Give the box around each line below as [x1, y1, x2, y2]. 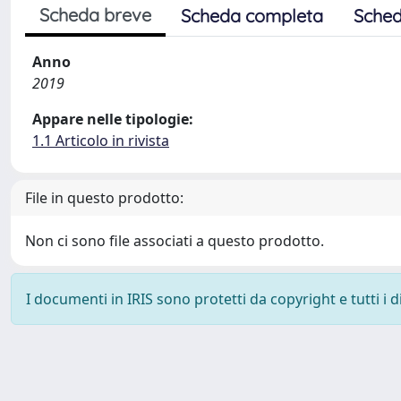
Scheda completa [181, 4, 323, 27]
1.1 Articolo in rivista [32, 131, 169, 150]
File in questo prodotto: [25, 188, 183, 208]
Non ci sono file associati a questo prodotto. [25, 231, 324, 251]
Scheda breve [39, 4, 151, 26]
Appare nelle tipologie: [32, 109, 193, 129]
